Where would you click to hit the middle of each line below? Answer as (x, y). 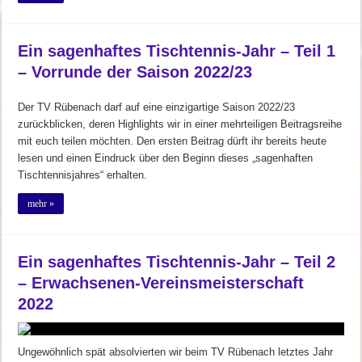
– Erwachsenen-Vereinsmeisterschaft (161, 282)
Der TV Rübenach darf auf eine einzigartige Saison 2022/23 (157, 107)
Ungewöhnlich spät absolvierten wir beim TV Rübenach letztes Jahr (176, 351)
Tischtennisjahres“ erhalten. (83, 175)
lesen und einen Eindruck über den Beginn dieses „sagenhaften (166, 158)
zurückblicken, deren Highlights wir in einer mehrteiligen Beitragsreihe (180, 124)
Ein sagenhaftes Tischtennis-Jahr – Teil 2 (177, 261)
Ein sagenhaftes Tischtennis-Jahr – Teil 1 (177, 51)
